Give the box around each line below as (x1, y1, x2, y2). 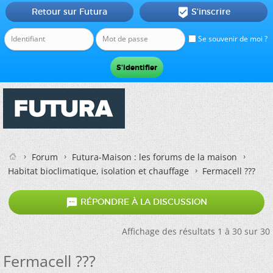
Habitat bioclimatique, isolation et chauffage (8, 165, 189, 177)
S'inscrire (191, 6, 230, 17)
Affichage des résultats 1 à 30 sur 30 (122, 225, 270, 237)
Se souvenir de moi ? (196, 34, 268, 44)
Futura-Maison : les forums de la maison (72, 151, 237, 163)
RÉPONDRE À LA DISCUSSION (78, 196, 207, 208)
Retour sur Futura (31, 6, 107, 17)
